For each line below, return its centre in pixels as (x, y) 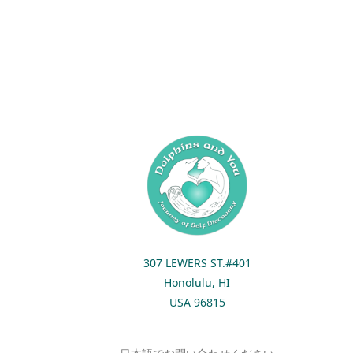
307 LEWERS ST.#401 (197, 263)
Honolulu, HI (197, 283)
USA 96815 (197, 303)
